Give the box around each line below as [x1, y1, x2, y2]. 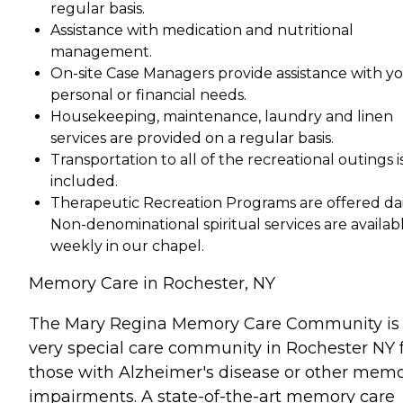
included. [50, 172, 118, 190]
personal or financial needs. [50, 85, 246, 103]
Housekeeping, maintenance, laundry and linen [50, 107, 393, 125]
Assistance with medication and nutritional [50, 21, 354, 39]
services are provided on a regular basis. [50, 129, 334, 147]
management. [50, 42, 152, 60]
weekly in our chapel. [50, 237, 204, 255]
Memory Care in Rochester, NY [29, 273, 275, 293]
